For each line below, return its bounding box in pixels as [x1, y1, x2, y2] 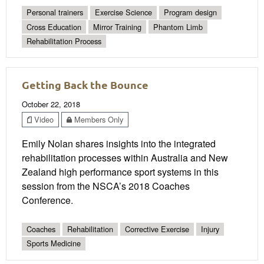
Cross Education [27, 21, 81, 32]
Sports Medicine [27, 237, 81, 249]
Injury [201, 223, 219, 235]
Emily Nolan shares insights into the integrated [22, 137, 216, 151]
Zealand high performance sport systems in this [22, 165, 219, 179]
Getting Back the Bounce [22, 78, 148, 92]
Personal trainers [27, 6, 83, 18]
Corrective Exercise [125, 223, 189, 235]
